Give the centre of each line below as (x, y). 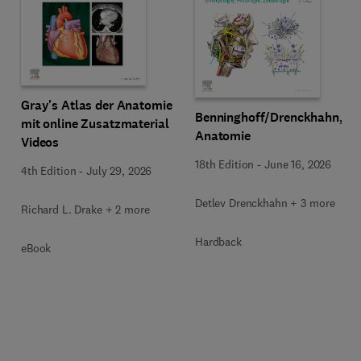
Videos (40, 142)
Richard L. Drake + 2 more (85, 210)
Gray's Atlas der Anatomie (97, 105)
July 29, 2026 (119, 171)
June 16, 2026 (298, 164)
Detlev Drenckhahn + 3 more (265, 203)
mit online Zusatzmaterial (95, 124)
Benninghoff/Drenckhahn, (269, 117)
